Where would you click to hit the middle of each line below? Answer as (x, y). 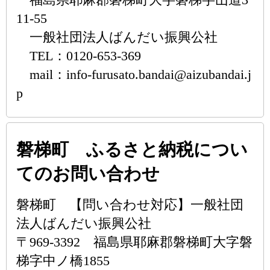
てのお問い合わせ (88, 174)
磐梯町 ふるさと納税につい (132, 149)
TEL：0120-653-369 (79, 56)
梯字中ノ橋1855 (63, 261)
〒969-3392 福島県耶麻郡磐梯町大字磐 (134, 242)
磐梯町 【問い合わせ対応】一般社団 (130, 205)
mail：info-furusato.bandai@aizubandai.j (134, 74)
